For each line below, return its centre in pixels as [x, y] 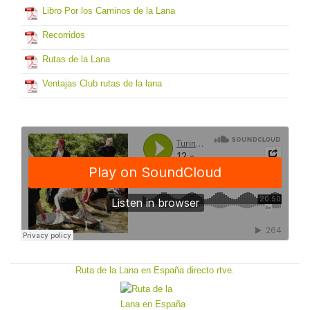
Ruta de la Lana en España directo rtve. [155, 270]
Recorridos [64, 35]
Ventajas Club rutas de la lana [102, 83]
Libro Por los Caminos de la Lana [109, 10]
